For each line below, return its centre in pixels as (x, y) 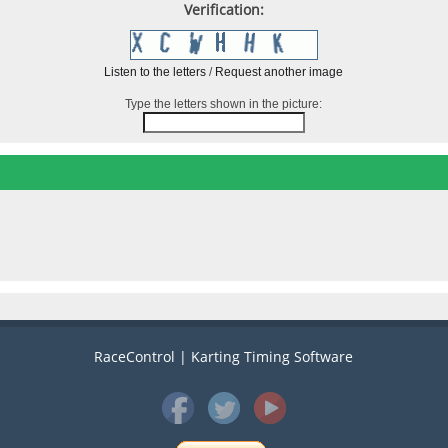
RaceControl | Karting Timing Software (224, 356)
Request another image (279, 72)
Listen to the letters (155, 72)
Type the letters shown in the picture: (224, 104)
